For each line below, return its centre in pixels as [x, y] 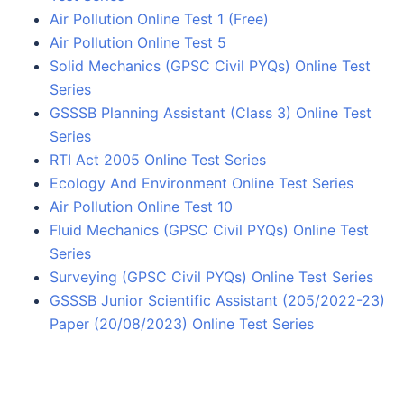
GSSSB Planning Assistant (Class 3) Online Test [211, 112]
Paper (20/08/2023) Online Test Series [182, 323]
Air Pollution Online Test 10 [141, 206]
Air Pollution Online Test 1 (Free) [159, 18]
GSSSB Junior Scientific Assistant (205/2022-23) [217, 300]
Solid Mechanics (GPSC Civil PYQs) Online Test [210, 65]
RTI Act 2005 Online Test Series [158, 159]
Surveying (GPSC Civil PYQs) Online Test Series [211, 276]
